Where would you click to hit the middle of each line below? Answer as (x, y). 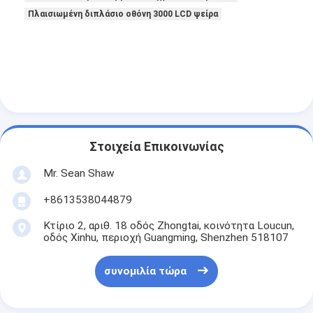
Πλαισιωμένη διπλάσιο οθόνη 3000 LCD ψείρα (123, 14)
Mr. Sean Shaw (79, 174)
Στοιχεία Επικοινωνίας (156, 147)
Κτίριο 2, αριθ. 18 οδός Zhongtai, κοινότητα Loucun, (168, 225)
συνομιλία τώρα (146, 271)
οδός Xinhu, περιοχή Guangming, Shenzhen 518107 (166, 237)
